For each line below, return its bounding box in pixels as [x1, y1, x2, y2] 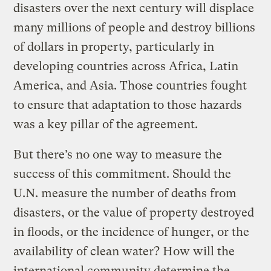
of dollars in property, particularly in [13, 40, 215, 54]
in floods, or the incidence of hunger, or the [13, 225, 250, 240]
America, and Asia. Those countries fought [13, 79, 247, 93]
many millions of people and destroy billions [13, 21, 256, 35]
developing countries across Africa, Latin [13, 59, 239, 74]
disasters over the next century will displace [13, 1, 255, 16]
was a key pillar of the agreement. [13, 117, 198, 132]
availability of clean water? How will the [13, 244, 235, 259]
